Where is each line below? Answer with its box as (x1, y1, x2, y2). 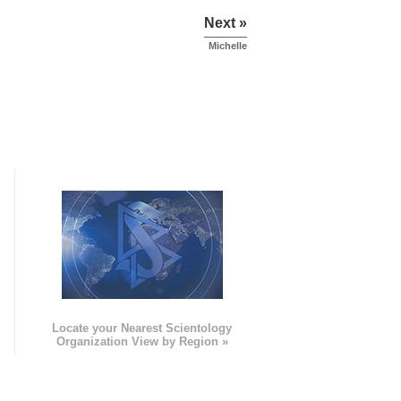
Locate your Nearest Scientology (52, 321, 233, 336)
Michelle (209, 40, 247, 52)
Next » (204, 15, 247, 31)
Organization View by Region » (55, 335, 228, 349)
